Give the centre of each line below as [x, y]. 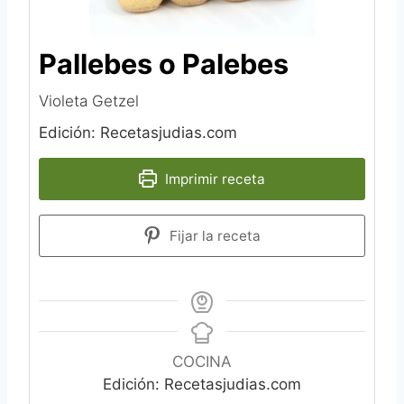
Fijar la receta [213, 235]
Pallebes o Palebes [164, 63]
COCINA [202, 361]
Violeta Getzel [89, 101]
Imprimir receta [213, 179]
